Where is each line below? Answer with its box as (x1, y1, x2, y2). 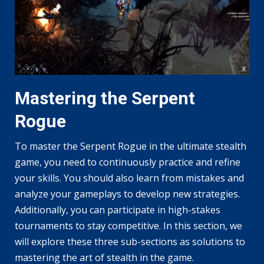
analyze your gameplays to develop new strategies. (15, 187, 240, 200)
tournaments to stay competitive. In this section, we (15, 219, 242, 232)
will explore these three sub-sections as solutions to (15, 235, 245, 248)
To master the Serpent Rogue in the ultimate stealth (15, 139, 246, 153)
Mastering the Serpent (15, 87, 195, 108)
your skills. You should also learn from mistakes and (15, 171, 244, 184)
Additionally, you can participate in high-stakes (15, 203, 220, 216)
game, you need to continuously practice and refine (15, 155, 240, 169)
